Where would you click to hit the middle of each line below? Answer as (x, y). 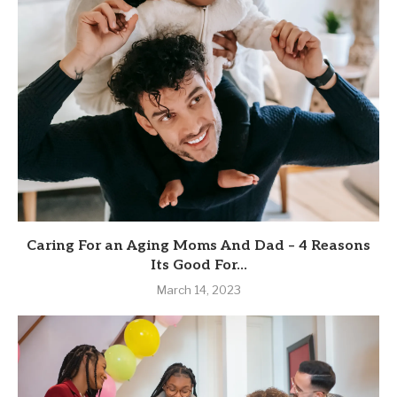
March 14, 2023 (198, 290)
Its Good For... (198, 266)
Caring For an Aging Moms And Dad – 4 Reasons (198, 246)
